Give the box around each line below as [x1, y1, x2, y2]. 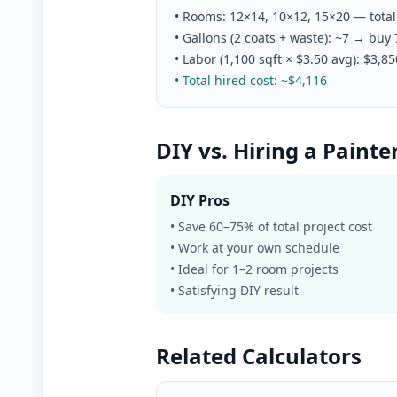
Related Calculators [156, 341, 362, 370]
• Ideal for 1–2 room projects [170, 261, 339, 277]
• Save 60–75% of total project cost [170, 218, 372, 235]
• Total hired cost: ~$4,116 [175, 72, 327, 89]
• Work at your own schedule [170, 239, 339, 256]
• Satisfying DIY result [170, 282, 299, 299]
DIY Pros [170, 191, 230, 210]
